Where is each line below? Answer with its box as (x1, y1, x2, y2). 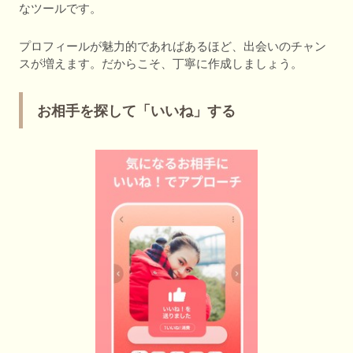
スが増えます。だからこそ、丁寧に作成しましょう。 (19, 56, 303, 70)
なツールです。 (19, 2, 102, 16)
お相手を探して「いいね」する (37, 102, 236, 119)
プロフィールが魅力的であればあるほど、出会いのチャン (19, 39, 326, 53)
